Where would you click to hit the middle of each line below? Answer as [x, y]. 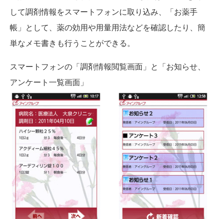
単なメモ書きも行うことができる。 [72, 43]
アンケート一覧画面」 [49, 82]
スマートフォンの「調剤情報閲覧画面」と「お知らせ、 [108, 66]
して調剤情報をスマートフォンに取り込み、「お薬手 [104, 11]
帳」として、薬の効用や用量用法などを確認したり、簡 [108, 27]
